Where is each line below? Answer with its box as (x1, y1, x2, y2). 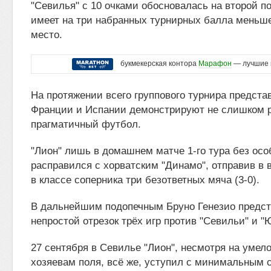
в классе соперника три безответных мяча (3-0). (31, 174, 260, 186)
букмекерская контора (113, 59, 198, 68)
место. (31, 29, 62, 41)
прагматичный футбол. (31, 119, 141, 130)
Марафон (198, 59, 232, 68)
